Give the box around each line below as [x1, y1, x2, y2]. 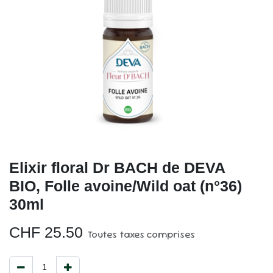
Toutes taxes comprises [87, 227, 195, 241]
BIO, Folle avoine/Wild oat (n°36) [9, 177, 242, 194]
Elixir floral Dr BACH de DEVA [9, 158, 225, 176]
